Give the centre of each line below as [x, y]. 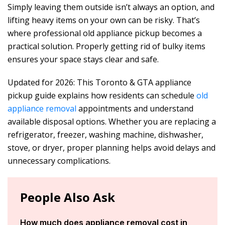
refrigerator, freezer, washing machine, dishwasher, [105, 134]
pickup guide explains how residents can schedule [102, 95]
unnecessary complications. [59, 160]
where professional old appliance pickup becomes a [105, 33]
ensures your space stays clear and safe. [83, 59]
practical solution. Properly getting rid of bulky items [106, 46]
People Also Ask [68, 197]
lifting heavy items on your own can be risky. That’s [104, 20]
